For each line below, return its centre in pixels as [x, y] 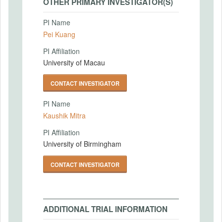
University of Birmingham [82, 144]
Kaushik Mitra [64, 115]
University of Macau [74, 62]
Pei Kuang [59, 34]
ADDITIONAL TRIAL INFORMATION [105, 209]
